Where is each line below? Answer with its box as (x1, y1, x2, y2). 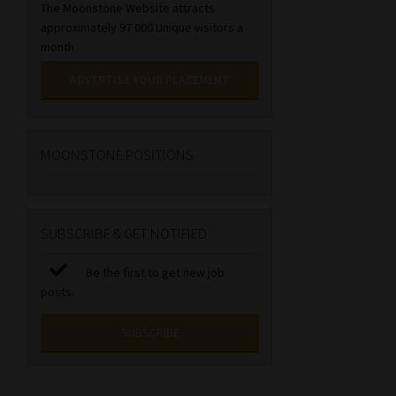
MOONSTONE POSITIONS (41, 145, 194, 165)
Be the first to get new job (83, 263, 225, 280)
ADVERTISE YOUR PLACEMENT (70, 72, 231, 88)
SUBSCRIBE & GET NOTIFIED (41, 224, 208, 244)
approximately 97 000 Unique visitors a (41, 19, 244, 36)
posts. (41, 283, 75, 300)
